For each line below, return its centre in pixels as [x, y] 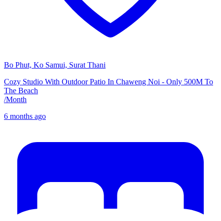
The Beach [21, 91]
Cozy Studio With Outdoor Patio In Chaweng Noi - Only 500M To [109, 82]
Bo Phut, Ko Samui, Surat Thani [55, 65]
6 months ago [25, 116]
